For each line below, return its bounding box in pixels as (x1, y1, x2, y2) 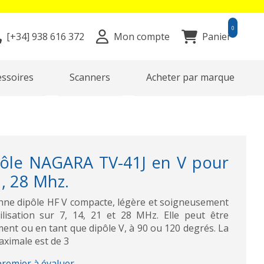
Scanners (70, 71, 111, 84)
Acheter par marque (146, 71, 235, 84)
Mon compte (113, 30, 170, 44)
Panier (202, 30, 231, 44)
